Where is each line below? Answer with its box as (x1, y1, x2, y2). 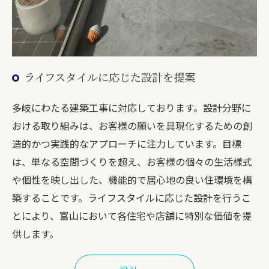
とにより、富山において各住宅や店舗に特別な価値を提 (12, 208, 252, 223)
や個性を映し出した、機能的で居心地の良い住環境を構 (12, 172, 252, 187)
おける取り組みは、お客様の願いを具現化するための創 (12, 118, 252, 133)
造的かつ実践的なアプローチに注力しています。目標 (12, 136, 241, 151)
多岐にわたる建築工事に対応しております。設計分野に (12, 100, 251, 115)
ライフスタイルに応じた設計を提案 (24, 68, 195, 85)
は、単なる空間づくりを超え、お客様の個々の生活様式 (12, 154, 252, 169)
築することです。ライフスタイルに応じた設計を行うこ (12, 190, 251, 205)
